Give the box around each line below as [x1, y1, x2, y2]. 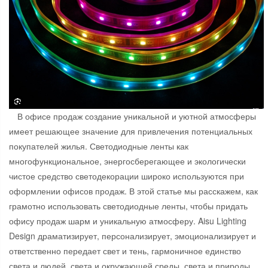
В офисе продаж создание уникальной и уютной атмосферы [17, 110, 256, 123]
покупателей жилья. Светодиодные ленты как [9, 140, 188, 153]
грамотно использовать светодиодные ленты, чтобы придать [9, 200, 248, 212]
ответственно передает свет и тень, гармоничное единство [9, 245, 241, 257]
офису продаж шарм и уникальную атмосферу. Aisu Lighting [9, 215, 246, 227]
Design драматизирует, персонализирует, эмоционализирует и [9, 230, 256, 242]
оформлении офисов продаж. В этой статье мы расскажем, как [9, 185, 258, 197]
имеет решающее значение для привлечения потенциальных [9, 125, 252, 138]
